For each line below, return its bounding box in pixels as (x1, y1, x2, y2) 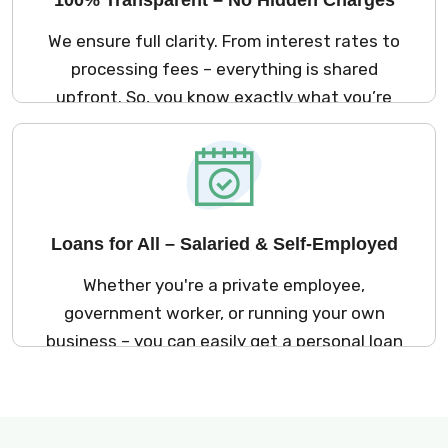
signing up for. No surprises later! (94, 114, 354, 135)
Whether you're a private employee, (83, 274, 365, 295)
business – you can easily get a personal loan (45, 330, 403, 351)
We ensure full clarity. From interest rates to (48, 30, 400, 51)
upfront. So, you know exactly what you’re (56, 86, 392, 107)
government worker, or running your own (63, 302, 385, 323)
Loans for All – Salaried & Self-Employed (50, 233, 398, 254)
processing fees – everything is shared (70, 58, 378, 79)
